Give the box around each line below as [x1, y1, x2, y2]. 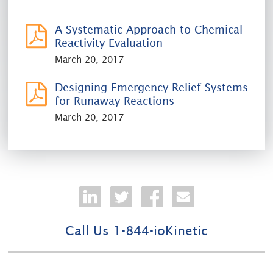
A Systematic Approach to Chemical [55, 23, 243, 36]
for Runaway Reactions [55, 94, 175, 107]
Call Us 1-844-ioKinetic [65, 224, 208, 239]
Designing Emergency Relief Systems [55, 80, 249, 94]
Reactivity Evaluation [55, 36, 163, 49]
